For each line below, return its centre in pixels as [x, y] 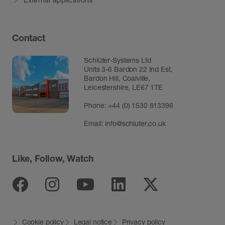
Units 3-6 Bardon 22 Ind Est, [128, 69]
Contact [29, 37]
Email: [95, 124]
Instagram [94, 184]
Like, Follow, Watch [53, 158]
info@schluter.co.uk [135, 124]
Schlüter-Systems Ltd [118, 60]
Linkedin [155, 184]
